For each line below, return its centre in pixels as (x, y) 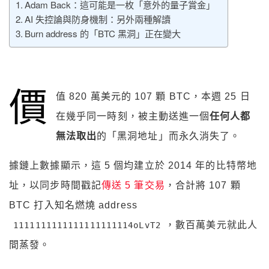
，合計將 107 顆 (203, 186)
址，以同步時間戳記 (55, 186)
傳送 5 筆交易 (133, 186)
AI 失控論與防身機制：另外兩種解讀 (98, 19)
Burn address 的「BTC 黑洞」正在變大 (103, 34)
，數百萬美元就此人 (211, 225)
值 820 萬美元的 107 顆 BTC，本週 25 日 (153, 97)
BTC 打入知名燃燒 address (73, 205)
